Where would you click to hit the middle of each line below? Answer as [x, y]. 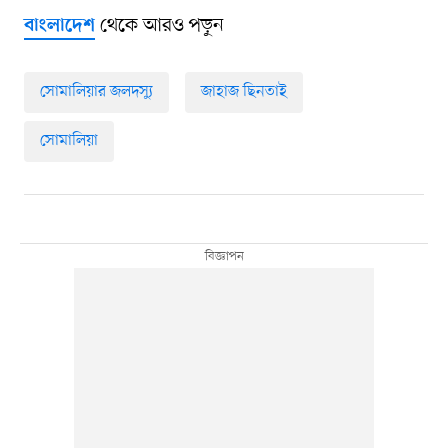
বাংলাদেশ [59, 26]
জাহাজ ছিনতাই [243, 91]
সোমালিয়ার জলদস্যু [96, 91]
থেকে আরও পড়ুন [159, 25]
